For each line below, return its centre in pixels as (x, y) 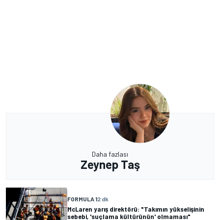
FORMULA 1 (82, 199)
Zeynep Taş (110, 164)
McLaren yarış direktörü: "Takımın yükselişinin (136, 209)
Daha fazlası (110, 154)
